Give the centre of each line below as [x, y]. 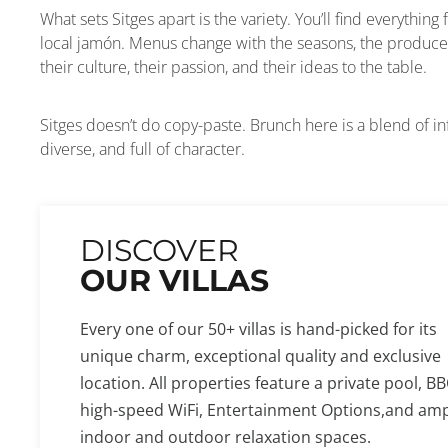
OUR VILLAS [174, 281]
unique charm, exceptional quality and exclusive [260, 356]
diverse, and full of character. [142, 149]
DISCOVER [159, 251]
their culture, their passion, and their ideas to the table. [233, 67]
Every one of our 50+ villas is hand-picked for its [258, 329]
